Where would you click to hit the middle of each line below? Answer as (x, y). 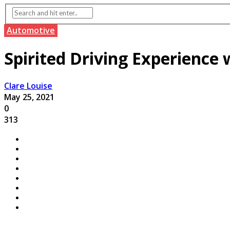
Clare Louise (28, 86)
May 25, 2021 (29, 97)
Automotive (31, 31)
